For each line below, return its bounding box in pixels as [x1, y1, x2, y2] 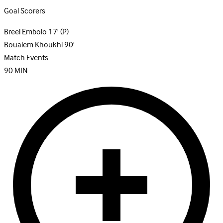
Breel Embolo [4, 25, 47, 39]
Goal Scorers [4, 4, 45, 18]
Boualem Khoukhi [4, 38, 63, 52]
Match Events [4, 51, 48, 65]
